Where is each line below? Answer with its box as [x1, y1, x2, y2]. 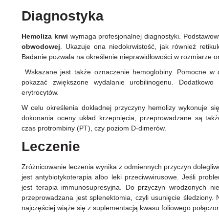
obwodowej [22, 43, 60, 51]
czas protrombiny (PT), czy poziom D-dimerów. [22, 124, 168, 132]
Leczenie [22, 139, 84, 154]
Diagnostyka [22, 8, 104, 24]
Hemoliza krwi [22, 32, 70, 41]
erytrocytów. [22, 88, 61, 97]
